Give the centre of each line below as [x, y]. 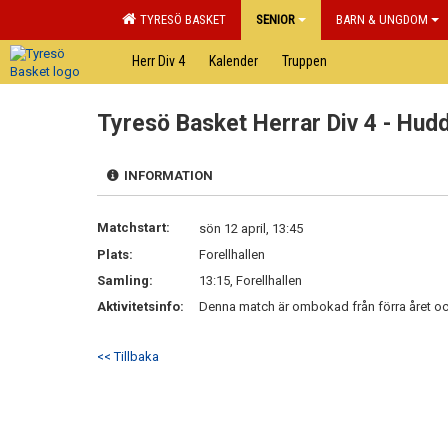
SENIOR [275, 19]
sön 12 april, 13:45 [251, 228]
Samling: [125, 280]
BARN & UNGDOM [382, 19]
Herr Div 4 [158, 61]
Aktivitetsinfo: [142, 306]
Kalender [233, 61]
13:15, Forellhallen [250, 280]
